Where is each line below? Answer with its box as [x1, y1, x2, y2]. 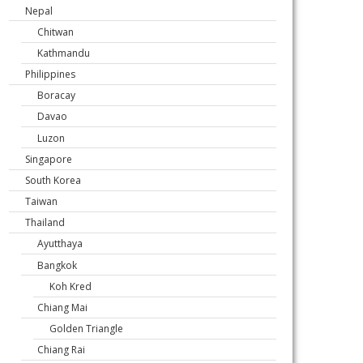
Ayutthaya [37, 237, 83, 251]
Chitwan [37, 24, 74, 39]
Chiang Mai [37, 300, 88, 314]
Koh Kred [49, 279, 92, 293]
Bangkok [37, 258, 77, 272]
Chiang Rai [37, 343, 85, 357]
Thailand [25, 216, 65, 230]
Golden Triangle [49, 321, 123, 335]
